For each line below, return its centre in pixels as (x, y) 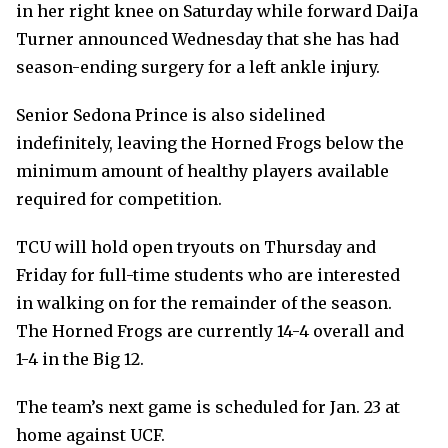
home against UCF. (90, 435)
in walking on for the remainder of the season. (204, 303)
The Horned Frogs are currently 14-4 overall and (210, 331)
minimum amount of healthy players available (202, 171)
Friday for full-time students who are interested (208, 275)
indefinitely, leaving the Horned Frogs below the (210, 143)
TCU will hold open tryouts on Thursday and (196, 247)
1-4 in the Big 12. (80, 359)
